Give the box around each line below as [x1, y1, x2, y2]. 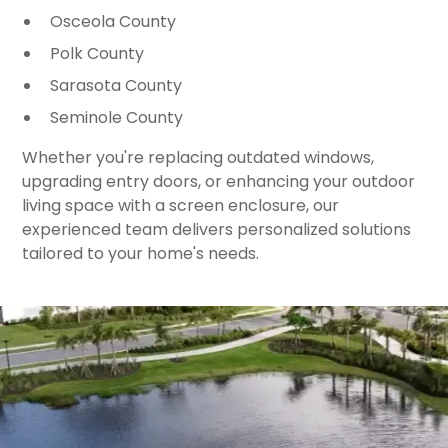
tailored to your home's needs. [22, 242, 260, 265]
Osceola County [50, 10, 177, 33]
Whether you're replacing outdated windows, [22, 146, 375, 169]
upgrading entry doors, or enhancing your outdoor [22, 170, 416, 193]
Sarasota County [50, 74, 183, 97]
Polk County [50, 42, 145, 65]
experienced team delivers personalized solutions [22, 218, 412, 241]
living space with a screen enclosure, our [22, 194, 340, 217]
